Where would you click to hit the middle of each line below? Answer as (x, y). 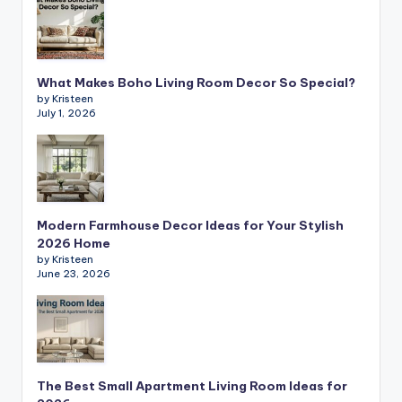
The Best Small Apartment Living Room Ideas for (192, 386)
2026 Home (74, 244)
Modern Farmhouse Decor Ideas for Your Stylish (190, 226)
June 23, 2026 (74, 274)
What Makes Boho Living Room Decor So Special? (196, 83)
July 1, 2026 (66, 114)
